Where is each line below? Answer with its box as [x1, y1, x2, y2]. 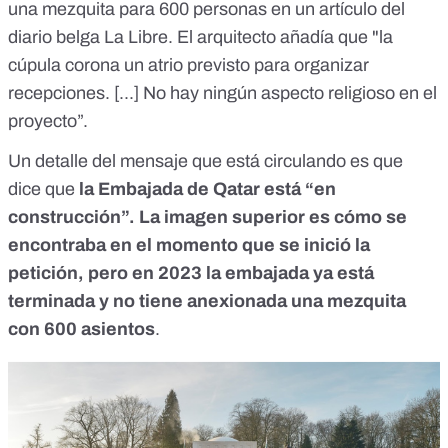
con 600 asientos [8, 319, 155, 340]
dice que [8, 179, 79, 200]
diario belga [8, 27, 104, 48]
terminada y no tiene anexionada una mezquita [8, 291, 406, 312]
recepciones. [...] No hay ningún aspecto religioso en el [8, 83, 437, 104]
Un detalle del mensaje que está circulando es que [8, 151, 403, 172]
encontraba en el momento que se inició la [8, 235, 370, 256]
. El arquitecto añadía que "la [168, 27, 393, 48]
